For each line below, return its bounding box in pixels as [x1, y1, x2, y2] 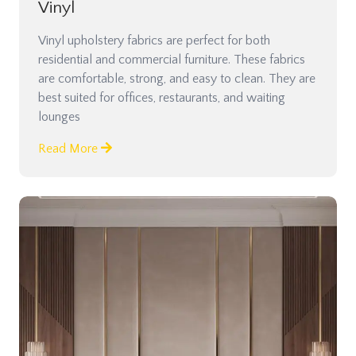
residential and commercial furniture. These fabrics [38, 52, 305, 67]
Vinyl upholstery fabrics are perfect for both [38, 33, 270, 48]
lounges [38, 109, 80, 124]
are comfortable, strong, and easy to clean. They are [38, 71, 315, 86]
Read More [38, 141, 101, 156]
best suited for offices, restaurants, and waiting [38, 90, 285, 105]
